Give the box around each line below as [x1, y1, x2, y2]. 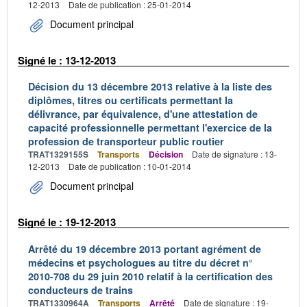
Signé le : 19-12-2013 [18, 214, 116, 230]
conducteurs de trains [28, 282, 133, 297]
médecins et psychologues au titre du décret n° [28, 255, 253, 269]
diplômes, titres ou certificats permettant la [28, 93, 233, 107]
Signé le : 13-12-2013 [18, 52, 116, 68]
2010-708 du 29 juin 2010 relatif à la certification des [28, 269, 273, 283]
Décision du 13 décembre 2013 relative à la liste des [28, 79, 272, 93]
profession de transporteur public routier [28, 134, 224, 148]
